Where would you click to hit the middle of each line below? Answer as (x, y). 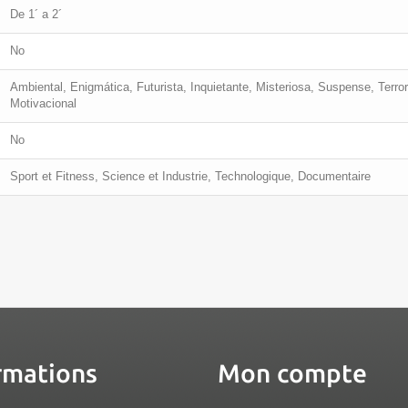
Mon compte (292, 372)
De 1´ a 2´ (36, 14)
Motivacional (43, 103)
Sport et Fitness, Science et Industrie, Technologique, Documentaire (190, 176)
